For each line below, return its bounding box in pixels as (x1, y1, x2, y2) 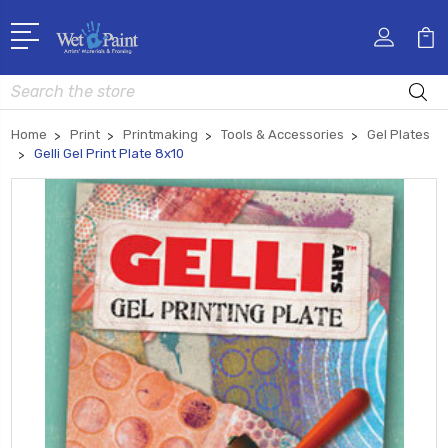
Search (11, 76, 57, 94)
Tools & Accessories (221, 126, 344, 142)
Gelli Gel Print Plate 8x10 (34, 145, 184, 161)
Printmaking (123, 126, 198, 142)
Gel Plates (367, 126, 430, 142)
